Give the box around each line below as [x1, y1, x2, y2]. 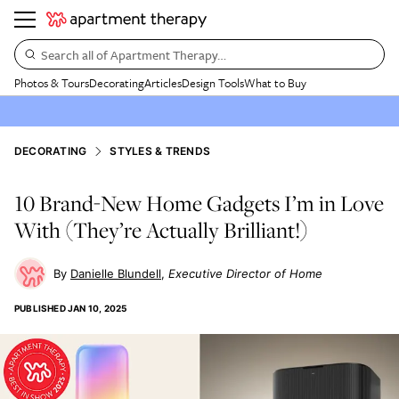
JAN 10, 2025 [68, 303, 127, 313]
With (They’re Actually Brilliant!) [14, 215, 308, 245]
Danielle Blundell [70, 266, 161, 281]
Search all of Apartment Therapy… [41, 45, 226, 64]
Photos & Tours [14, 74, 89, 92]
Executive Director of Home [168, 266, 322, 281]
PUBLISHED [14, 303, 66, 313]
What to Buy [244, 74, 306, 92]
